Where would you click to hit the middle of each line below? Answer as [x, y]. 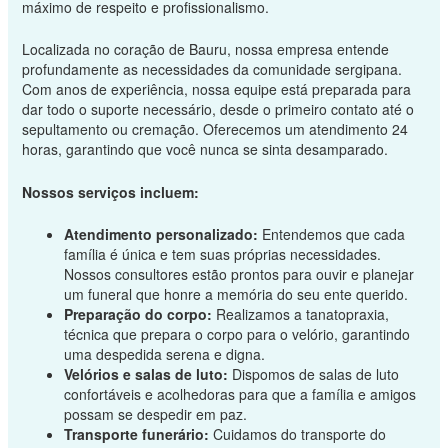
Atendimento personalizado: [160, 234]
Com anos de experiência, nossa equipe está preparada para [216, 89]
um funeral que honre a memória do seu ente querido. [235, 294]
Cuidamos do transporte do [297, 434]
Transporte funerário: [136, 434]
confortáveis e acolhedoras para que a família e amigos [239, 394]
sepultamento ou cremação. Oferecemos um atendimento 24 [214, 129]
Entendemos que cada [331, 234]
